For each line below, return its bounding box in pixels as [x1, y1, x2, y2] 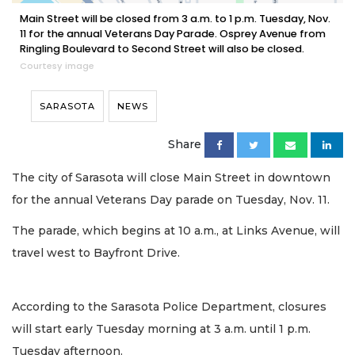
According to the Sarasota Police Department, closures [12, 300, 326, 315]
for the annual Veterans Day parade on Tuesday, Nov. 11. [12, 193, 330, 208]
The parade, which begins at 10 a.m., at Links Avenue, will [12, 223, 340, 238]
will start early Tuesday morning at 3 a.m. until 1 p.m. [12, 322, 311, 337]
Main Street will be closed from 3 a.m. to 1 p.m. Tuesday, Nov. [20, 12, 330, 26]
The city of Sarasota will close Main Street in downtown [12, 170, 330, 185]
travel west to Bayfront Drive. [12, 245, 183, 260]
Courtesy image [20, 59, 94, 73]
